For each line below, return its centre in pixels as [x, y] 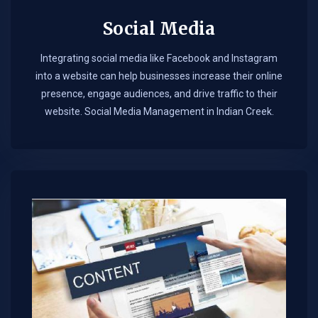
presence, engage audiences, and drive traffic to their [159, 94]
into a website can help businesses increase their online [159, 76]
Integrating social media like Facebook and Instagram [159, 59]
